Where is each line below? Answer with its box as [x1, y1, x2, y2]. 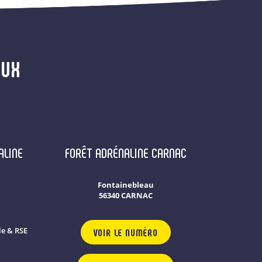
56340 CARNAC [98, 190, 153, 201]
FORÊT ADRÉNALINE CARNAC [64, 143, 187, 161]
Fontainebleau [97, 180, 154, 190]
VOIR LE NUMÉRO [93, 225, 158, 239]
